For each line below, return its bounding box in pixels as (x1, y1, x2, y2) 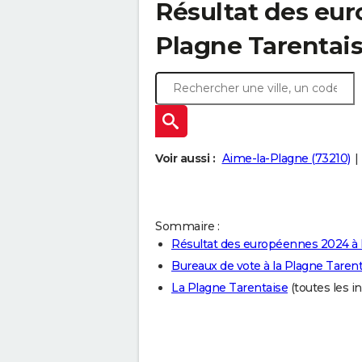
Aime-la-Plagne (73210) (221, 151, 351, 166)
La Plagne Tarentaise (171, 280, 288, 296)
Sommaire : (155, 219, 219, 234)
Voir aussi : (155, 151, 215, 166)
